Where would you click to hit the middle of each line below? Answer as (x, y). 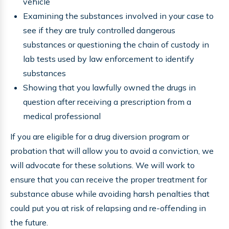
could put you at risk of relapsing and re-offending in (108, 208)
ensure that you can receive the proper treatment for (109, 179)
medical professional (62, 116)
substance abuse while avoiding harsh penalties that (110, 194)
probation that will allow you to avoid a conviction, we (112, 151)
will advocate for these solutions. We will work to (102, 165)
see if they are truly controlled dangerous (99, 30)
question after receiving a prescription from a (107, 102)
